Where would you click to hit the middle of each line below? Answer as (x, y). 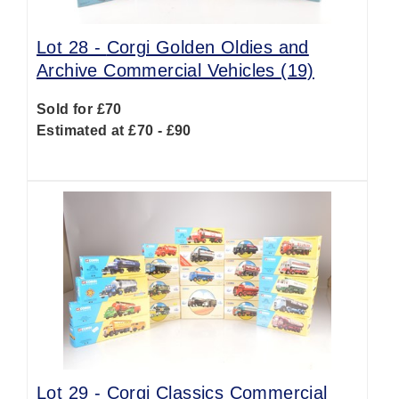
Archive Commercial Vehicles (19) (175, 70)
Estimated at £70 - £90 (114, 130)
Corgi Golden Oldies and (208, 47)
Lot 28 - (72, 47)
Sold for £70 (79, 109)
